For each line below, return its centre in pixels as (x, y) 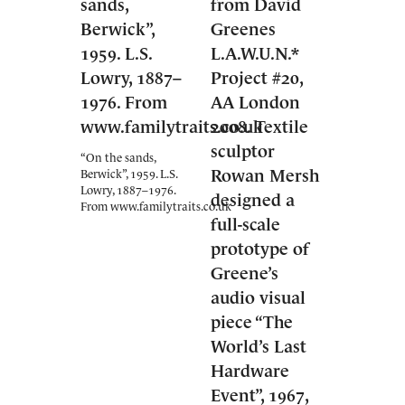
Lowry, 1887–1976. (128, 190)
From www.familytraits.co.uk (156, 207)
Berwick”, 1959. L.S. (129, 174)
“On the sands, (118, 158)
